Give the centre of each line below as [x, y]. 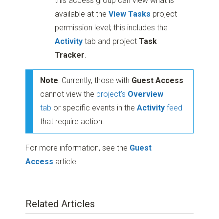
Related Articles [60, 204]
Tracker [70, 55]
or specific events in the [94, 108]
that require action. [72, 121]
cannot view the [68, 94]
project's [112, 94]
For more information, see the [78, 148]
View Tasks [130, 14]
